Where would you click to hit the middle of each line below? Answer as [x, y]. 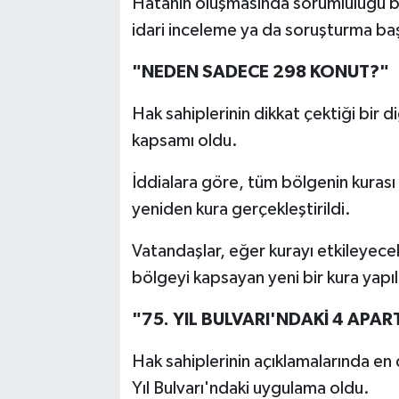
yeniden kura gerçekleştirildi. [241, 210]
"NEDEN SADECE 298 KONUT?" [260, 73]
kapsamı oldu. [184, 141]
